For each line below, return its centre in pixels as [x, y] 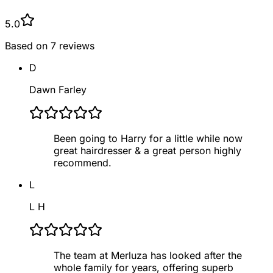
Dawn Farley [58, 89]
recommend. [83, 162]
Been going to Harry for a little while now [148, 138]
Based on [28, 45]
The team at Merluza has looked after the [148, 255]
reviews [77, 45]
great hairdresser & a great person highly [147, 150]
